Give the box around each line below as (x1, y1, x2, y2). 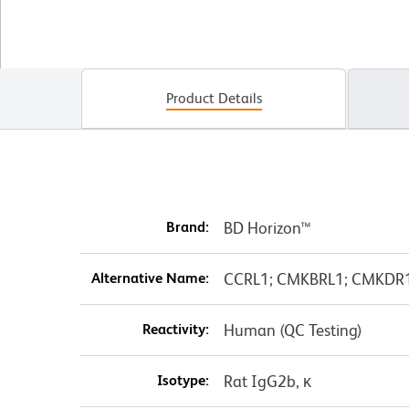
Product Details (165, 89, 262, 107)
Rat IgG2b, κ (223, 371, 311, 391)
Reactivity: (142, 320, 209, 338)
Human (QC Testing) (223, 320, 362, 340)
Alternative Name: (90, 268, 209, 287)
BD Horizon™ (223, 217, 311, 237)
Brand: (165, 217, 209, 236)
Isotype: (156, 371, 209, 389)
